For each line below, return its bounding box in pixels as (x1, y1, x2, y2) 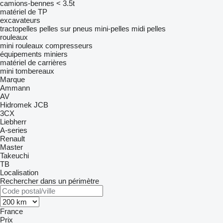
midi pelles (131, 24, 166, 33)
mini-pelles (95, 24, 129, 33)
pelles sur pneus (39, 24, 93, 33)
